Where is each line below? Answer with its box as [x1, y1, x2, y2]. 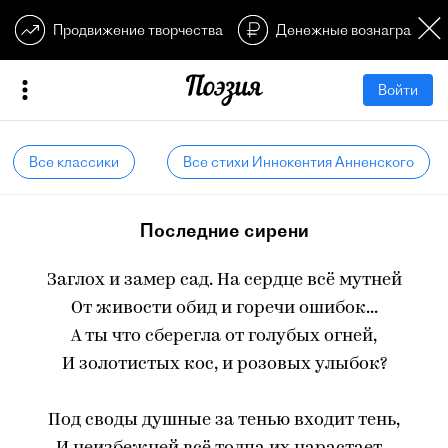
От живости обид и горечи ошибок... [70, 299, 378, 318]
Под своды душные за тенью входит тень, [48, 411, 400, 430]
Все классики [29, 153, 120, 171]
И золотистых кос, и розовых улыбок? [61, 355, 387, 374]
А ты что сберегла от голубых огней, [71, 327, 377, 346]
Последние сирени [139, 219, 309, 242]
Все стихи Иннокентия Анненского [182, 153, 414, 171]
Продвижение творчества [53, 21, 223, 39]
